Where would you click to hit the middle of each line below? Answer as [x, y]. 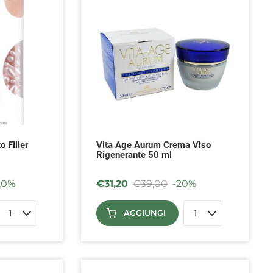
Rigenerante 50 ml [134, 154]
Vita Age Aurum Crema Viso [154, 145]
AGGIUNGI [145, 213]
